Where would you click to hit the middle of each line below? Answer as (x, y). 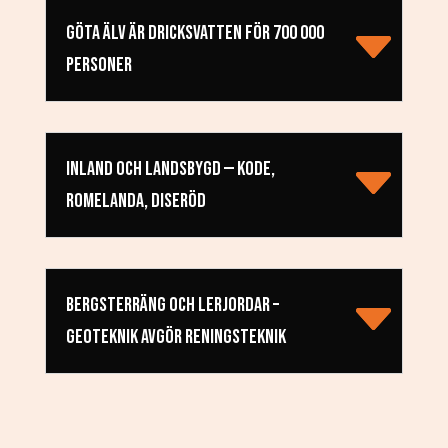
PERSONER (98, 65)
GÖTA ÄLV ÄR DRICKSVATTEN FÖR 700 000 (194, 33)
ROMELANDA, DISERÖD (135, 201)
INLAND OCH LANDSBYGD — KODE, (170, 169)
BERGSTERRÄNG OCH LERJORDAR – (172, 305)
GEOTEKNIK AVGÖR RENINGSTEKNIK (175, 337)
